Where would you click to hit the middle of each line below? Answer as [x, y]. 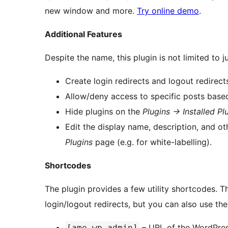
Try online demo [168, 11]
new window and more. [91, 11]
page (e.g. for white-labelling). [152, 142]
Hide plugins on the [104, 112]
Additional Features [83, 34]
